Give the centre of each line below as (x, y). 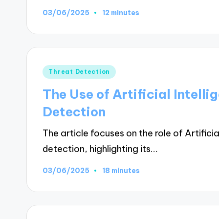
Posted (57, 70)
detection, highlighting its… (100, 149)
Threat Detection (79, 71)
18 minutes (121, 171)
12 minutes (121, 13)
